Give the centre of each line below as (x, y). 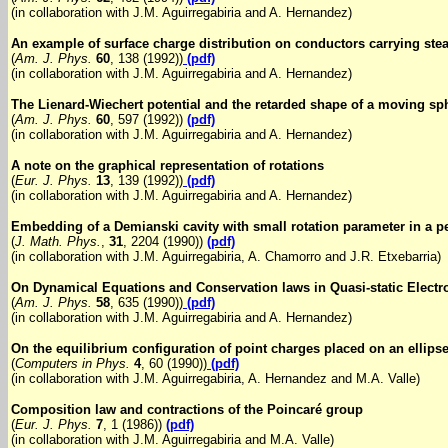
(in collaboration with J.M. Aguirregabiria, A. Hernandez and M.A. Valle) (215, 378)
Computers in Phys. (72, 363)
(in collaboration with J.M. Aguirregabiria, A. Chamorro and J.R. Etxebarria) (226, 256)
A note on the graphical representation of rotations (167, 165)
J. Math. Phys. (58, 241)
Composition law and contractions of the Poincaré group (187, 409)
